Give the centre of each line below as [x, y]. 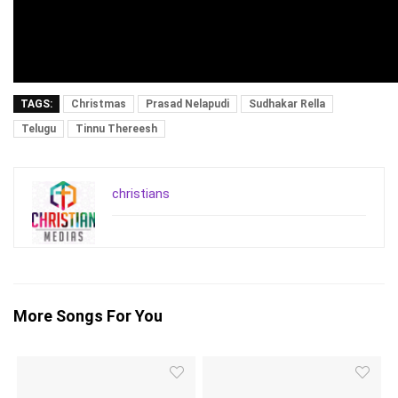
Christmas [99, 104]
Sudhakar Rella [287, 104]
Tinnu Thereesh [116, 129]
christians [141, 194]
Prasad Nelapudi [187, 104]
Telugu [39, 129]
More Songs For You [88, 316]
